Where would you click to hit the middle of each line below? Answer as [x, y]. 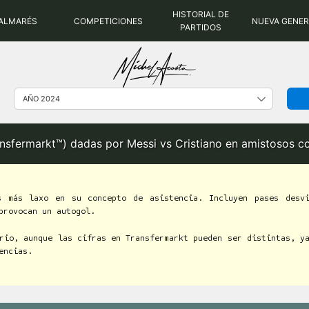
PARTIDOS [201, 27]
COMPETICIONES [108, 21]
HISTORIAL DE [201, 14]
